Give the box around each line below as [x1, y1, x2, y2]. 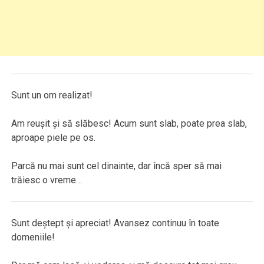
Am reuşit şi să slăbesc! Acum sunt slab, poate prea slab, [11, 118, 247, 130]
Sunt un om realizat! [11, 90, 93, 101]
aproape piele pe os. [11, 132, 96, 144]
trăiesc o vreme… [11, 174, 82, 186]
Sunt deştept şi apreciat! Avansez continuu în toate [11, 217, 220, 229]
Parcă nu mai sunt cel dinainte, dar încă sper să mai [11, 160, 222, 172]
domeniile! [11, 232, 55, 243]
